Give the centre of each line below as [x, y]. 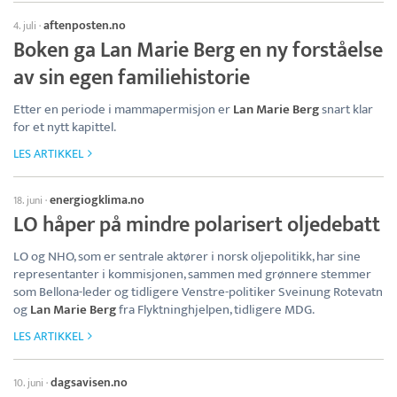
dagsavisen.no [89, 382]
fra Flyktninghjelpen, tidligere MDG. [215, 310]
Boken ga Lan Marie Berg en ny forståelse [198, 51]
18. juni [28, 200]
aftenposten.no [85, 25]
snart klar [346, 109]
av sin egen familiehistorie [132, 78]
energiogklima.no [97, 200]
